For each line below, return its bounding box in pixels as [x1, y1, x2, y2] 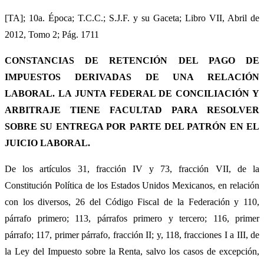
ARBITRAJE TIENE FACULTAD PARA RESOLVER [5, 105, 259, 115]
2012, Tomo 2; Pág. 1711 [5, 29, 99, 39]
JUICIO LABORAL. [5, 138, 90, 148]
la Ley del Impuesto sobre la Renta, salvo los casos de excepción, [5, 246, 259, 256]
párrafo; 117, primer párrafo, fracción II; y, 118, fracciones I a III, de [5, 230, 259, 240]
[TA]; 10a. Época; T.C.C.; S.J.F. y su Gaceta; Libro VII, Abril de [5, 13, 259, 23]
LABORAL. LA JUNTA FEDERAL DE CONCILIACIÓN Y [5, 88, 259, 98]
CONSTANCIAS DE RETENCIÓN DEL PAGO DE [5, 55, 259, 65]
